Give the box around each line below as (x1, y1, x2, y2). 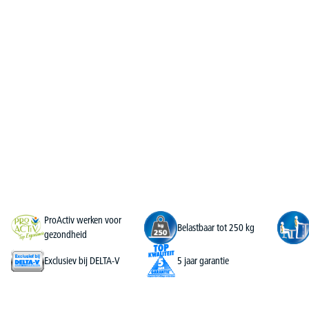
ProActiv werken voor (44, 214, 121, 226)
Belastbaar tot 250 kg (177, 221, 255, 234)
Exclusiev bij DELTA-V (44, 254, 120, 267)
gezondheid (44, 228, 87, 241)
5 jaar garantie (177, 254, 229, 267)
